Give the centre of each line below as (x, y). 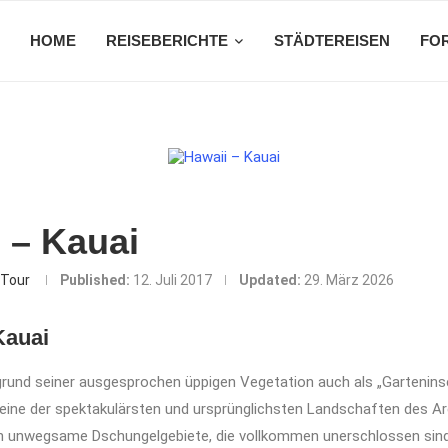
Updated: (269, 280)
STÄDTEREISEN (332, 40)
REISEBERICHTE (167, 40)
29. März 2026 (348, 280)
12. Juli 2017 (172, 280)
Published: (94, 280)
